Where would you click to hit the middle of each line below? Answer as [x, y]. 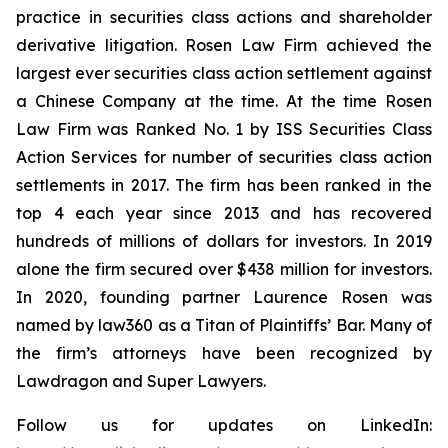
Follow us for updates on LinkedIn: [224, 425]
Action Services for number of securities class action [224, 157]
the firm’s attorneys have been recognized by [224, 353]
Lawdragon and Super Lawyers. [141, 381]
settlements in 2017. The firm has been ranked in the [224, 185]
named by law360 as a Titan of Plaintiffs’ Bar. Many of [224, 325]
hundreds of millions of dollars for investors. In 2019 [224, 241]
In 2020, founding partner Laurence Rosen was [224, 297]
